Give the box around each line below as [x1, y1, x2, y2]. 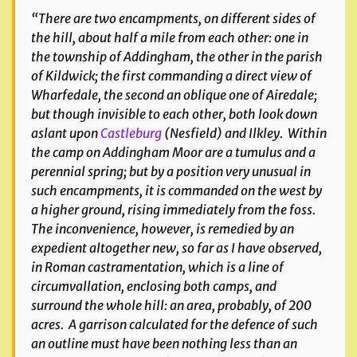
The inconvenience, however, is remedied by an [31, 221, 294, 237]
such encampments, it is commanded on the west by [31, 182, 322, 198]
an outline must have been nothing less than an [31, 335, 297, 351]
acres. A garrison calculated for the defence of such [31, 316, 318, 332]
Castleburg [100, 125, 162, 141]
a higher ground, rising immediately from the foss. [31, 202, 318, 218]
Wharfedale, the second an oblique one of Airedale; [31, 87, 317, 103]
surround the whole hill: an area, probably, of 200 [31, 297, 312, 313]
